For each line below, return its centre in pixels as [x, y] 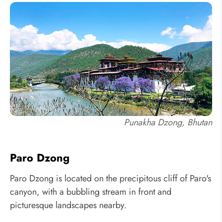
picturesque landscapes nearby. [68, 205]
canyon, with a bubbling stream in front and [91, 192]
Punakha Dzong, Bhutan [168, 122]
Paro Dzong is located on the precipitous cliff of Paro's [111, 179]
